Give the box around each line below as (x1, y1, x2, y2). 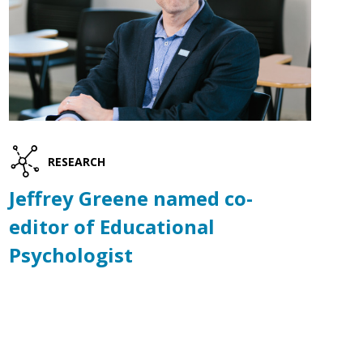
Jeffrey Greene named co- (8, 185, 253, 212)
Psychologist (8, 241, 133, 269)
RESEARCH (48, 153, 106, 169)
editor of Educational (8, 213, 215, 241)
